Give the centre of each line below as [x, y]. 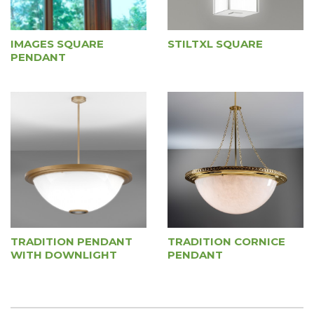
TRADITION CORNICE [226, 241]
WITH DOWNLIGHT [64, 255]
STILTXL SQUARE [215, 44]
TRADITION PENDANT [71, 241]
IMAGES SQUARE [57, 44]
